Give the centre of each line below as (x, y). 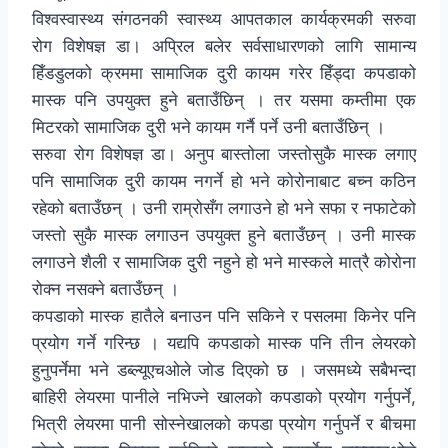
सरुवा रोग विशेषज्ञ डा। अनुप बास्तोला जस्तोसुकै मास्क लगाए (224, 154)
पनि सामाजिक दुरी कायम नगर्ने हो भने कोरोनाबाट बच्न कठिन (224, 181)
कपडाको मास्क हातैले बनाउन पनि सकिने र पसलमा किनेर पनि (224, 316)
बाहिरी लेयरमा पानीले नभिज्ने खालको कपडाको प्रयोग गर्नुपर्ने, (224, 397)
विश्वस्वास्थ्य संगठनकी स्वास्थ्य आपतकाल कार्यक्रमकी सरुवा (224, 19)
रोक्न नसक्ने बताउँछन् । (105, 289)
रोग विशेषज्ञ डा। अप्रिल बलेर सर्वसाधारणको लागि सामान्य (224, 46)
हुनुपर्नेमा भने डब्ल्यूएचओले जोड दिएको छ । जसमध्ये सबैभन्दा (224, 370)
